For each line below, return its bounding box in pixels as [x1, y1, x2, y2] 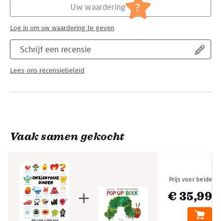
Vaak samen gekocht [10, 130, 125, 143]
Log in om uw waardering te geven [10, 24, 114, 32]
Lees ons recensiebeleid [10, 67, 84, 74]
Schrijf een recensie [20, 44, 92, 54]
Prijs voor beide [169, 176, 213, 184]
